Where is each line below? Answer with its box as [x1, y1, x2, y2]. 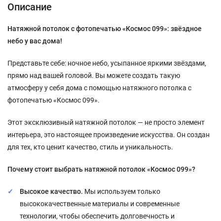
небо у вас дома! [7, 37, 62, 45]
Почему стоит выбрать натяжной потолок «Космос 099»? [7, 165, 195, 173]
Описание [7, 1, 52, 13]
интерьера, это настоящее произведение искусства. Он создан [7, 131, 210, 139]
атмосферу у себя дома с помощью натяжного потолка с [7, 84, 191, 92]
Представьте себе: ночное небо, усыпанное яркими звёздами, [7, 59, 206, 67]
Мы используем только [83, 187, 160, 195]
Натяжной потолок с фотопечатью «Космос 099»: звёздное [7, 25, 202, 33]
